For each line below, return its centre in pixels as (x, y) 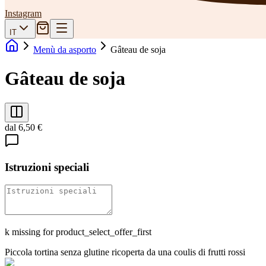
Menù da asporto (65, 50)
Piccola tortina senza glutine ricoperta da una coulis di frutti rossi (125, 252)
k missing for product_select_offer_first (78, 232)
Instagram (23, 13)
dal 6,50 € (23, 127)
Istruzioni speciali (47, 167)
